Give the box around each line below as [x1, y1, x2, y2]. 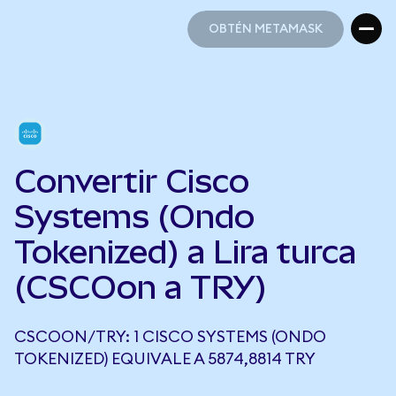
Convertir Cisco [14, 163, 249, 200]
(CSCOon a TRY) [14, 269, 267, 306]
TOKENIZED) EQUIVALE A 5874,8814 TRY [14, 351, 316, 367]
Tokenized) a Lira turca [14, 233, 356, 270]
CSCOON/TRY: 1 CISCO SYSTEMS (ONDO [14, 329, 326, 345]
